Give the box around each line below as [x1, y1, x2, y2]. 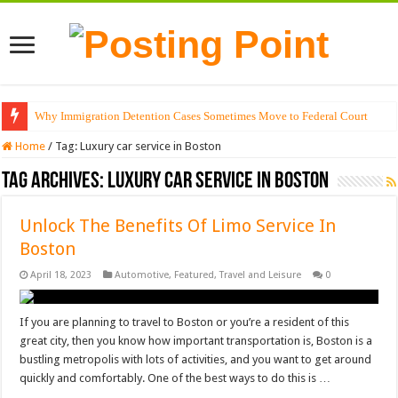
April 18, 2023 [30, 269, 92, 282]
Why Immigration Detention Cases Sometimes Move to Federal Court [35, 109, 369, 123]
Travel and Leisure [219, 269, 302, 282]
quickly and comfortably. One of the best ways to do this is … [20, 371, 331, 386]
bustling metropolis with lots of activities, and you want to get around [20, 353, 372, 367]
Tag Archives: [2, 170, 108, 195]
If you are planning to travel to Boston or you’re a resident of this [20, 315, 350, 330]
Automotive [115, 269, 170, 282]
